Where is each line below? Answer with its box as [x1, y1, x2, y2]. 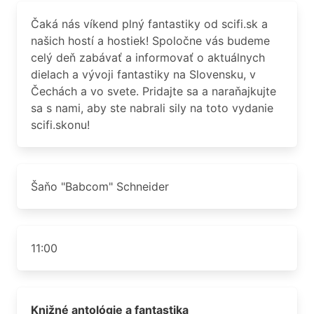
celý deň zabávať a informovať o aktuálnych [31, 50, 265, 64]
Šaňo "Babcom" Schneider [31, 179, 169, 193]
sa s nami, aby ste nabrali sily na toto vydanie [31, 101, 273, 115]
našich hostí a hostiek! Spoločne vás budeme [31, 34, 270, 48]
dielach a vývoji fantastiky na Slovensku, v [31, 67, 256, 81]
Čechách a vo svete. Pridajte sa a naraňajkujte [31, 84, 276, 98]
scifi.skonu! [31, 118, 90, 132]
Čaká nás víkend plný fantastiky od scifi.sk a [31, 17, 268, 31]
